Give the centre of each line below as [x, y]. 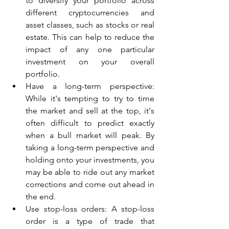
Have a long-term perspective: [90, 86]
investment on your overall [90, 61]
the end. [41, 196]
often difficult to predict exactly [90, 123]
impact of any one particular [90, 49]
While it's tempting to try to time [90, 98]
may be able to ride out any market [90, 172]
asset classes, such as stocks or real [90, 25]
